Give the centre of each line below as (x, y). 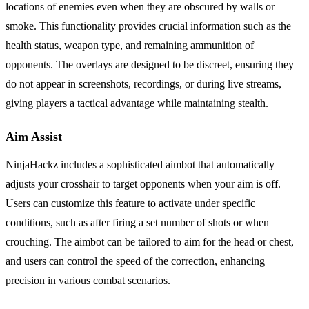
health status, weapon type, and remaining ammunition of (130, 45)
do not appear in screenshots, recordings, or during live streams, (143, 83)
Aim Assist (34, 136)
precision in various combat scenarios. (88, 280)
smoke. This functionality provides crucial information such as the (148, 26)
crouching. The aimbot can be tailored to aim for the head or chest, (150, 241)
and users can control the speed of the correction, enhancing (135, 261)
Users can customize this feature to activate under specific (130, 203)
